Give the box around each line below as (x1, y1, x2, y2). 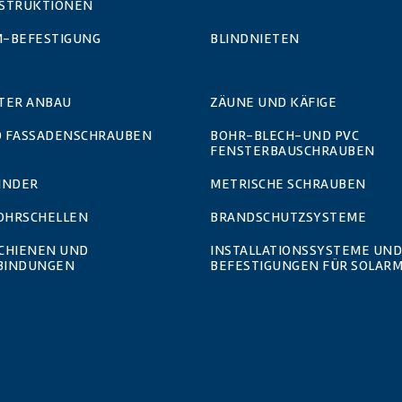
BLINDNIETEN (210, 29, 300, 48)
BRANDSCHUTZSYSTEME (210, 207, 366, 226)
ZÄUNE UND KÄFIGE (210, 92, 336, 111)
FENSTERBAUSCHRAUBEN (210, 141, 375, 160)
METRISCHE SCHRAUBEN (210, 174, 366, 193)
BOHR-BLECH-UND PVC (210, 126, 359, 144)
